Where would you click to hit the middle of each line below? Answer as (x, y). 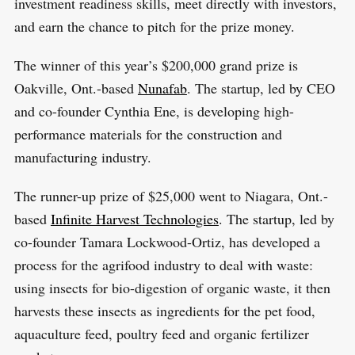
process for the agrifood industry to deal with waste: (163, 264)
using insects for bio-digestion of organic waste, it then (172, 287)
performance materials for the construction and (148, 134)
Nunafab (162, 88)
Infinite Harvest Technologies (134, 218)
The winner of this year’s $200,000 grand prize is (156, 65)
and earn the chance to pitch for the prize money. (154, 26)
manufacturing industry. (82, 157)
